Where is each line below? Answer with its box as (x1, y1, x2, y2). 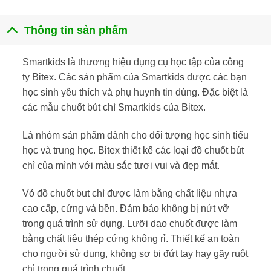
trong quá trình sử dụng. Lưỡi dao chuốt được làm (22, 218, 237, 229)
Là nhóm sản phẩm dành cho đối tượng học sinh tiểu (22, 130, 249, 140)
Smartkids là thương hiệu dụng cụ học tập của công (22, 57, 244, 68)
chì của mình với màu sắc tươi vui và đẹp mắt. (22, 160, 220, 171)
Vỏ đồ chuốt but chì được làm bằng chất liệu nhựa (22, 188, 237, 198)
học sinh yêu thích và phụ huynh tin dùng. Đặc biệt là (22, 87, 248, 98)
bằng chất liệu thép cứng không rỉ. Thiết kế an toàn (22, 233, 240, 244)
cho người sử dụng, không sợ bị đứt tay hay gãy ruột (22, 248, 248, 259)
